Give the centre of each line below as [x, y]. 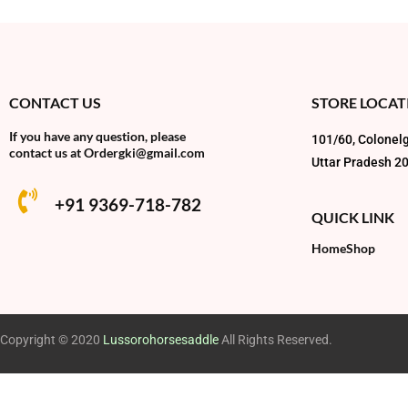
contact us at [46, 152]
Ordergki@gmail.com [144, 152]
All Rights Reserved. [275, 339]
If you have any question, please [97, 136]
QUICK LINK [353, 217]
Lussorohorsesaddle [161, 339]
